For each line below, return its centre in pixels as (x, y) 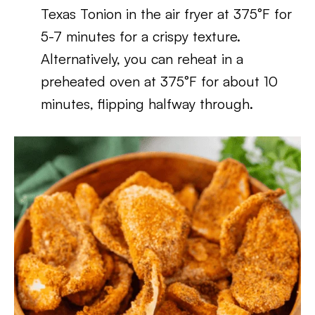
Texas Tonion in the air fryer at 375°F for (167, 14)
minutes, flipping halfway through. (147, 104)
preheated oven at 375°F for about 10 (160, 81)
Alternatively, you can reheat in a (142, 59)
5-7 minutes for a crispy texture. (141, 36)
